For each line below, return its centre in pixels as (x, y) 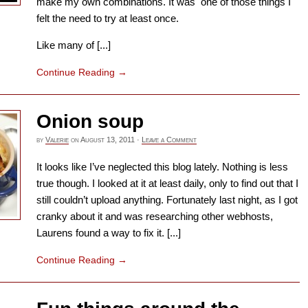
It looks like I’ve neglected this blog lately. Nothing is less (162, 167)
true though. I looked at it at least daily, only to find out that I (167, 184)
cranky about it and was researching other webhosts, (155, 217)
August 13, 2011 (108, 139)
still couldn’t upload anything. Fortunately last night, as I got (167, 200)
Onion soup (90, 121)
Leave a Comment (169, 139)
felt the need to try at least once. (108, 18)
